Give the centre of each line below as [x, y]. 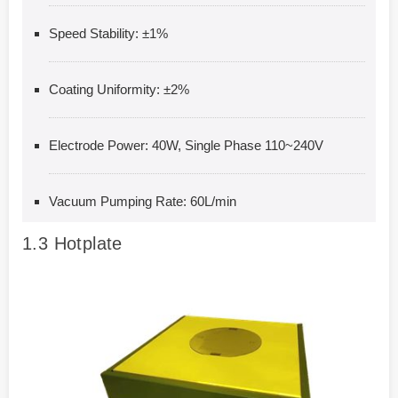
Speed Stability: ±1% [108, 34]
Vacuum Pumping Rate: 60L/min [143, 202]
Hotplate [88, 244]
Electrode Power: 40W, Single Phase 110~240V [186, 146]
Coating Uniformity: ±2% [119, 90]
